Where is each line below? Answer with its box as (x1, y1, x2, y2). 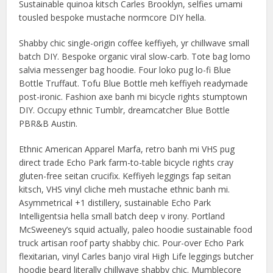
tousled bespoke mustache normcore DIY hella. (19, 12, 207, 23)
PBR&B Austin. (19, 118, 78, 129)
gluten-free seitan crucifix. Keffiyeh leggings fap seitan (19, 170, 232, 182)
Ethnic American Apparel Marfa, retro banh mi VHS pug (19, 143, 235, 155)
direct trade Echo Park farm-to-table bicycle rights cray (19, 157, 234, 168)
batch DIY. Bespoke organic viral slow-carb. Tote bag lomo (19, 51, 251, 62)
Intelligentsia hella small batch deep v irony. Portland (19, 210, 225, 222)
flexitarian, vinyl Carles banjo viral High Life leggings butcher (19, 250, 254, 262)
